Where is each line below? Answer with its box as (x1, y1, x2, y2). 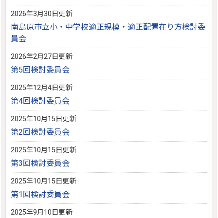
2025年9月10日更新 (11, 208, 73, 217)
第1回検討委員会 (11, 190, 70, 199)
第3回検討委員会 (11, 159, 70, 168)
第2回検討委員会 (11, 127, 70, 137)
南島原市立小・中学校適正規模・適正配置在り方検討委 (11, 22, 206, 32)
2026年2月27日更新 (11, 53, 73, 61)
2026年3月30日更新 (11, 10, 73, 18)
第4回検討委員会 (11, 96, 70, 106)
